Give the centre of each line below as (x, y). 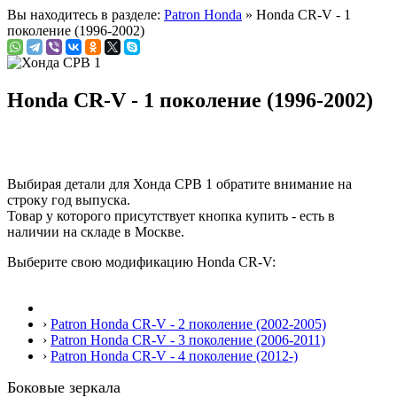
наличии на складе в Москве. (96, 231)
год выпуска (89, 199)
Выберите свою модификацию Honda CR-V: (141, 261)
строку (29, 199)
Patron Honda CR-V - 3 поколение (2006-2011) (188, 339)
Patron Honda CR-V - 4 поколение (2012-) (174, 355)
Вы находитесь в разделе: (86, 15)
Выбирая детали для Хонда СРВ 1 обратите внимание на (179, 183)
